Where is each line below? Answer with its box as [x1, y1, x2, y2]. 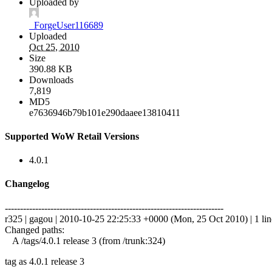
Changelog [5, 178, 49, 189]
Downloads [29, 74, 73, 85]
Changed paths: [5, 224, 64, 235]
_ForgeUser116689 [29, 19, 103, 30]
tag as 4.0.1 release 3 [5, 256, 84, 267]
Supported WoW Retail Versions [5, 131, 139, 141]
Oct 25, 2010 [29, 41, 80, 52]
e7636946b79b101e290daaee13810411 [29, 107, 180, 118]
